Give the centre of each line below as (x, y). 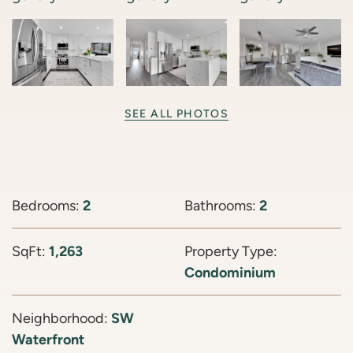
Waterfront (48, 340)
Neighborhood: (61, 318)
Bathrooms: (222, 206)
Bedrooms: (47, 206)
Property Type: (231, 251)
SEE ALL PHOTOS (176, 114)
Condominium (230, 273)
